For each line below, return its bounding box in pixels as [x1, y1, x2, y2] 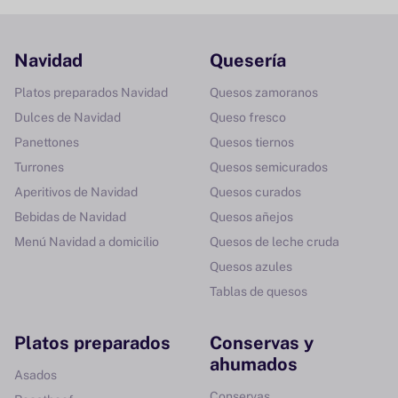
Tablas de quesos [210, 284, 307, 298]
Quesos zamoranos [210, 85, 318, 99]
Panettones [14, 135, 79, 149]
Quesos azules [210, 259, 292, 274]
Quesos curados [210, 185, 301, 199]
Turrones [14, 160, 64, 174]
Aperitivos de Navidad [14, 185, 138, 199]
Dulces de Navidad [14, 110, 121, 124]
